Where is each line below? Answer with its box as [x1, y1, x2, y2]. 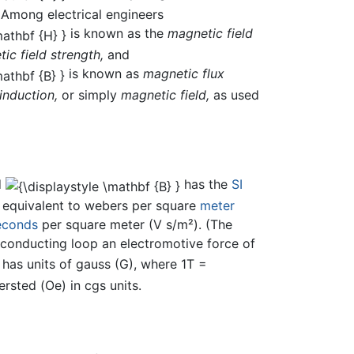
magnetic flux [143, 65, 225, 81]
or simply [58, 86, 122, 103]
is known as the [66, 24, 168, 41]
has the [180, 176, 232, 193]
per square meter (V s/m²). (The [38, 216, 233, 232]
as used [209, 86, 260, 103]
